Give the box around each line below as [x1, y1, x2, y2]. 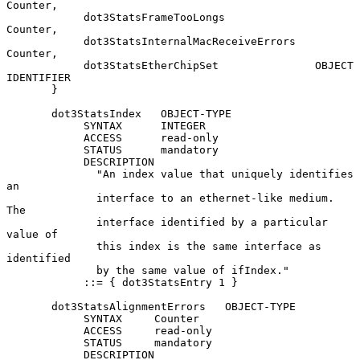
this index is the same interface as [6, 239, 96, 252]
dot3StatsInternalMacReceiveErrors [6, 35, 84, 47]
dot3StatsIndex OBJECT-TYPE [6, 107, 51, 120]
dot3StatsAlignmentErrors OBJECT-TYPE [6, 300, 51, 313]
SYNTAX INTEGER [6, 119, 84, 132]
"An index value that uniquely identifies [6, 167, 96, 180]
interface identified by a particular [6, 215, 96, 228]
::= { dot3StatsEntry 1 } [6, 276, 84, 288]
